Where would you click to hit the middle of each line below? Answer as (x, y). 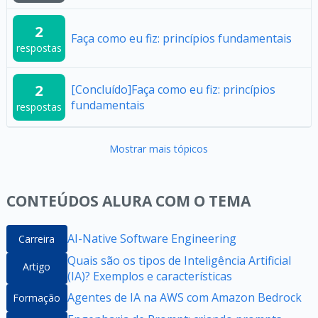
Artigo (37, 266)
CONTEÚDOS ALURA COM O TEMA (128, 201)
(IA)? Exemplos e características (149, 276)
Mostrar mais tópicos (159, 148)
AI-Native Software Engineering (152, 239)
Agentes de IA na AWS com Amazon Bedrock (184, 298)
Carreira (37, 238)
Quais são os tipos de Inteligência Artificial (179, 260)
